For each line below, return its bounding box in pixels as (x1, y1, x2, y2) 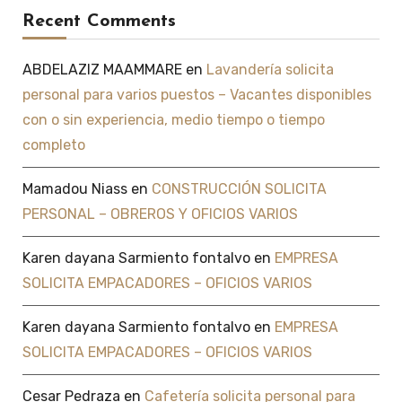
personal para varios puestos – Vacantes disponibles (22, 85, 371, 103)
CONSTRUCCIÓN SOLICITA (151, 179, 327, 197)
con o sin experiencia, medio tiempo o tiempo (22, 110, 325, 128)
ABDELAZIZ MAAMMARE (22, 60, 182, 78)
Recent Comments (22, 12, 176, 31)
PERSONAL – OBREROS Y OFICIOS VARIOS (22, 205, 298, 223)
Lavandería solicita (205, 60, 334, 78)
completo (22, 135, 85, 153)
